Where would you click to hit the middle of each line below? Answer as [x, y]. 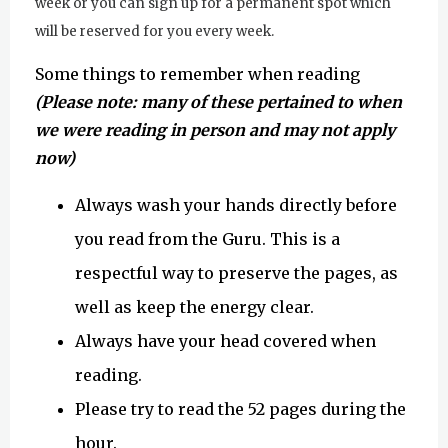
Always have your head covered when [225, 340]
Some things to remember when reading [199, 73]
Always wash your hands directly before [236, 204]
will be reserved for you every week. [154, 32]
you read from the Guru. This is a [207, 238]
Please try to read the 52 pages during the [240, 408]
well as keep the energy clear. [194, 306]
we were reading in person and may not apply [215, 129]
